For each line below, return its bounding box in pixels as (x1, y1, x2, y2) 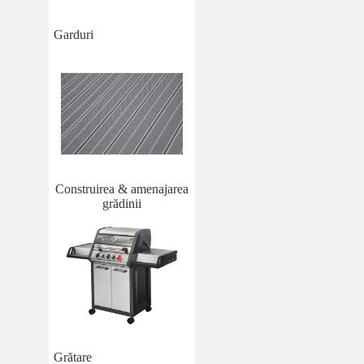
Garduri (54, 27, 93, 41)
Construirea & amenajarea (55, 181, 188, 196)
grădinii (102, 196, 141, 210)
